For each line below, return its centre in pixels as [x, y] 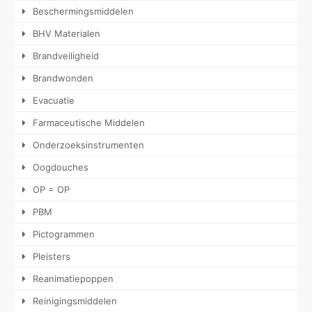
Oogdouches [61, 167]
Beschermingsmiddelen [84, 11]
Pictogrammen [64, 234]
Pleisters [52, 257]
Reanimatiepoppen [73, 279]
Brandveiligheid [66, 56]
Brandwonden [63, 78]
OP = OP [52, 190]
